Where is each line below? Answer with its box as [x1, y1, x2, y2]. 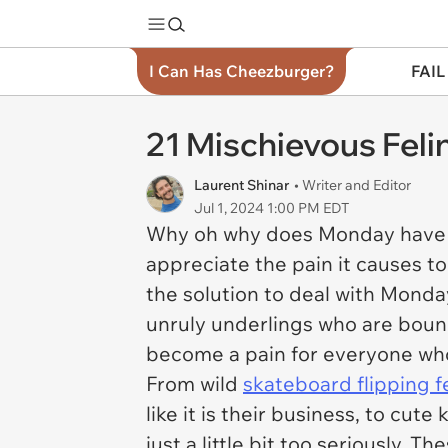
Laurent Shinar [194, 176, 289, 194]
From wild [146, 371, 243, 396]
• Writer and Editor [294, 176, 411, 194]
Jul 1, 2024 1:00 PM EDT [194, 199, 349, 217]
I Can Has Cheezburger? [149, 61, 334, 81]
